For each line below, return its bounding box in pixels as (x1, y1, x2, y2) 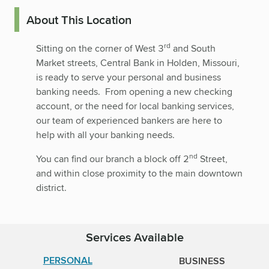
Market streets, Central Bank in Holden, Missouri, (36, 56, 240, 70)
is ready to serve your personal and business (36, 70, 221, 85)
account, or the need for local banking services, (36, 99, 234, 113)
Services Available (85, 228, 184, 246)
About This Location (26, 10, 131, 28)
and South (173, 41, 216, 56)
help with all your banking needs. (36, 128, 175, 142)
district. (36, 181, 67, 195)
